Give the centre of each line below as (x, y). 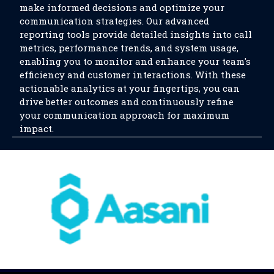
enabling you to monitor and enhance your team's (135, 61)
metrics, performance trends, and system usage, (129, 47)
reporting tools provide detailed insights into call (136, 34)
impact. (37, 128)
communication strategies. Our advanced (114, 20)
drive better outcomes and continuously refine (127, 101)
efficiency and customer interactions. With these (133, 74)
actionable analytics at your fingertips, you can (130, 88)
